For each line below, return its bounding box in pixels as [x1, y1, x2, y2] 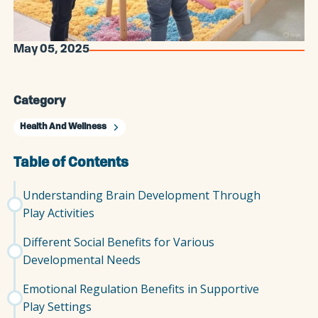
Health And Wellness [20, 123, 107, 132]
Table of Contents [13, 157, 129, 170]
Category [13, 96, 66, 108]
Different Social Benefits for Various [23, 234, 215, 250]
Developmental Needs [23, 251, 144, 268]
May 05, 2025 [13, 44, 90, 56]
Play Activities [23, 204, 98, 221]
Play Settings [23, 298, 95, 314]
